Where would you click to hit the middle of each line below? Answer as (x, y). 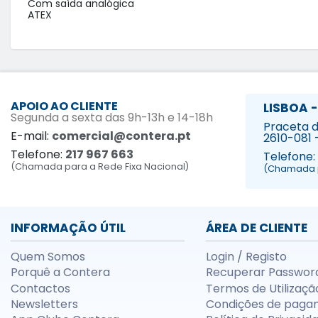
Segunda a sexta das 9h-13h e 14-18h (112, 118)
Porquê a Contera (60, 273)
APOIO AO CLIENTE (64, 106)
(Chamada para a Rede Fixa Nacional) (100, 167)
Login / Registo (246, 256)
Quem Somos (48, 256)
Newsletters (44, 304)
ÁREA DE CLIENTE (256, 227)
